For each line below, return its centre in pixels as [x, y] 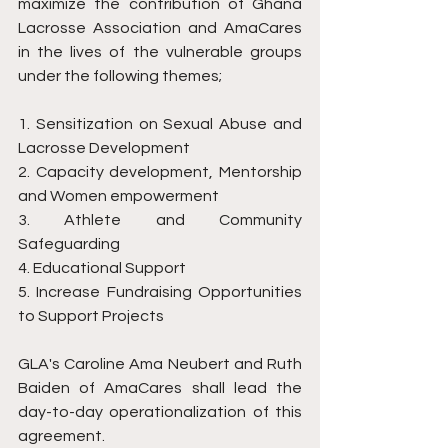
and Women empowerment [118, 195]
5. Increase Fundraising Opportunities [160, 291]
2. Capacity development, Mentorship [160, 171]
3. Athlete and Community [160, 219]
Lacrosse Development [104, 147]
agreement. [63, 435]
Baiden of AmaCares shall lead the [160, 387]
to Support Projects [91, 315]
